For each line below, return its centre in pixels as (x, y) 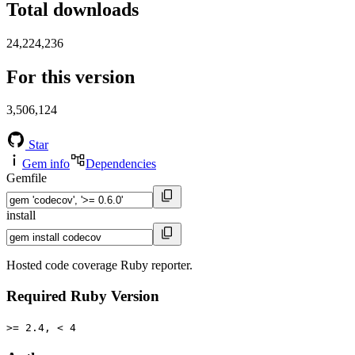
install (21, 216)
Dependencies (121, 164)
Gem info (46, 164)
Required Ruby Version (83, 296)
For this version (71, 76)
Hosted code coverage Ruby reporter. (99, 265)
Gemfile (27, 178)
